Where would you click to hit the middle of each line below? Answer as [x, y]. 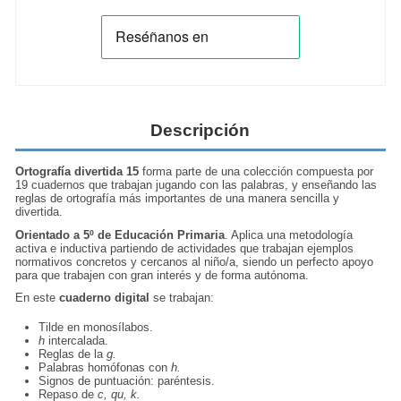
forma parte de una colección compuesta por [258, 172]
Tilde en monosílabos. [96, 328]
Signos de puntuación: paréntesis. [127, 381]
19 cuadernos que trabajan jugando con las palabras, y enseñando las [196, 185]
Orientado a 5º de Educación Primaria [120, 235]
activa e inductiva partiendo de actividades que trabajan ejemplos [185, 248]
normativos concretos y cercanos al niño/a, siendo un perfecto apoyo [195, 261]
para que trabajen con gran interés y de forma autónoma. [162, 275]
